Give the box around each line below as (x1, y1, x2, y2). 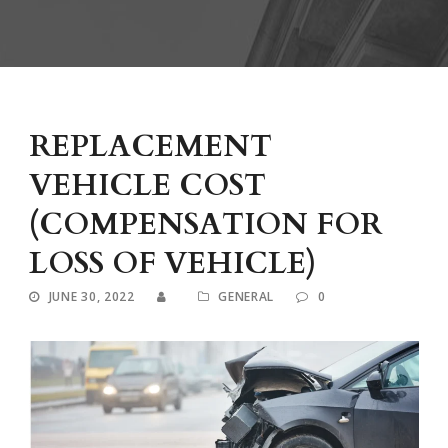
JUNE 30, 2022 (48, 288, 135, 306)
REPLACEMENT (29, 126, 272, 168)
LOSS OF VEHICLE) (29, 243, 316, 285)
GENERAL (218, 288, 275, 306)
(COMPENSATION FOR (29, 204, 382, 246)
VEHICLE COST (29, 165, 266, 207)
